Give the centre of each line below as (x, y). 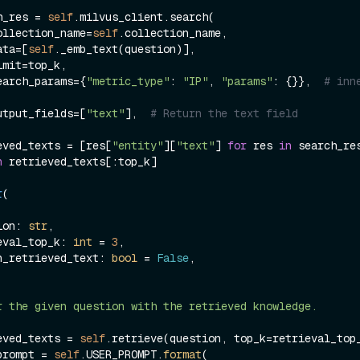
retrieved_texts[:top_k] (80, 161)
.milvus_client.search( (144, 16)
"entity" (137, 145)
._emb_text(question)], (125, 49)
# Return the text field (224, 113)
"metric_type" (128, 81)
